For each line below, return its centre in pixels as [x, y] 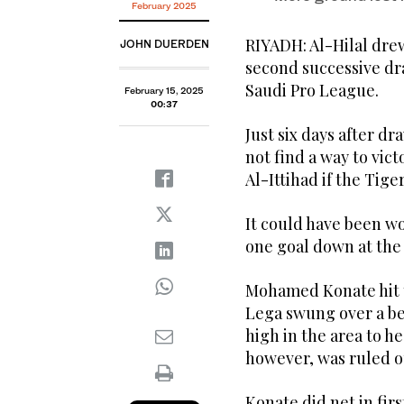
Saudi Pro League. [312, 91]
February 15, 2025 [164, 91]
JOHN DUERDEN [164, 44]
